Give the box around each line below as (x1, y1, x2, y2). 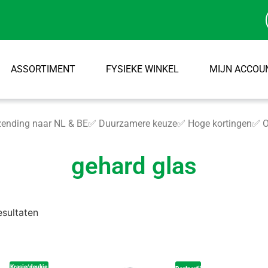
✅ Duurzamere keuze (88, 118, 178, 129)
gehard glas (71, 152, 197, 181)
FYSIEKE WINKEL (105, 63, 179, 75)
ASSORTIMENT (10, 63, 75, 75)
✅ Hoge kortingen (177, 118, 252, 129)
